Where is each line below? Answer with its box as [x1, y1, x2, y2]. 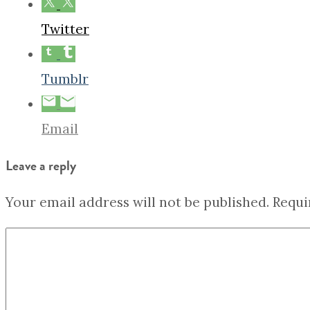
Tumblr [42, 71, 89, 88]
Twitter [42, 21, 89, 38]
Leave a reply [6, 155, 76, 176]
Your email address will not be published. [6, 194, 269, 211]
